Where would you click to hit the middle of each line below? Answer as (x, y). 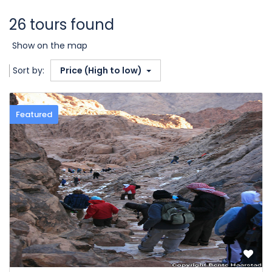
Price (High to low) (102, 70)
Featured (34, 114)
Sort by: (29, 70)
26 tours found (62, 25)
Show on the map (50, 46)
